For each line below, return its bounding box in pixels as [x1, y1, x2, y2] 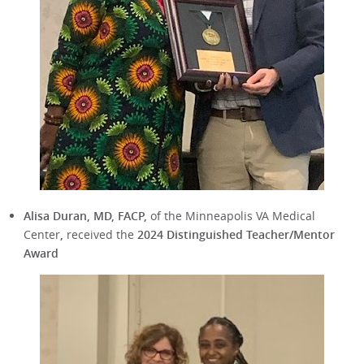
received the [63, 227, 137, 243]
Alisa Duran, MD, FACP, [23, 208, 147, 224]
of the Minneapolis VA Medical [146, 208, 315, 224]
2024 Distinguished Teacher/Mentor [136, 227, 335, 243]
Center [23, 227, 60, 243]
